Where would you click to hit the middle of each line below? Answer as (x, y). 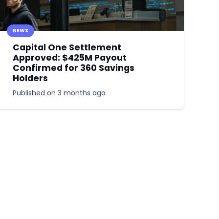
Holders (31, 78)
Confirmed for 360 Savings (74, 68)
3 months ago (82, 93)
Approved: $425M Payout (70, 58)
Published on (35, 93)
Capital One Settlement (67, 48)
